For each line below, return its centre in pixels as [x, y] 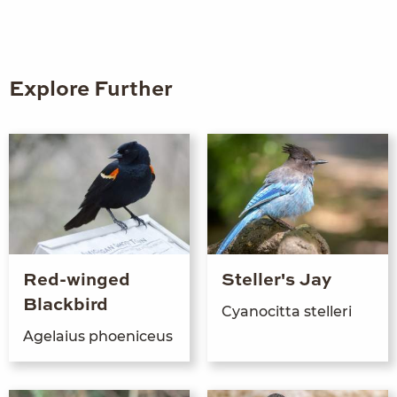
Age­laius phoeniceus [98, 336]
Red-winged [77, 280]
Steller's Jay [276, 280]
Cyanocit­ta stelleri [287, 311]
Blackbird [66, 305]
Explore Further [91, 90]
